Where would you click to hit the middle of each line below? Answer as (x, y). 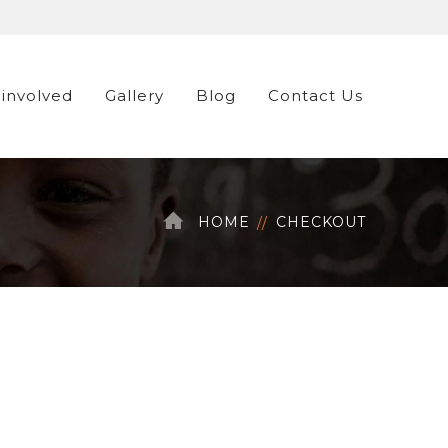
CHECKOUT (321, 221)
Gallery (134, 96)
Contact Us (315, 96)
